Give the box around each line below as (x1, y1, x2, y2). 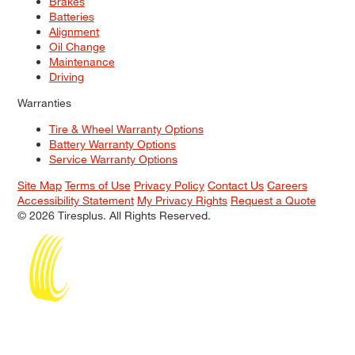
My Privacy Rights (136, 193, 227, 208)
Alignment (48, 25, 99, 39)
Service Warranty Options (48, 152, 177, 166)
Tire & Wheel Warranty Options (48, 122, 204, 136)
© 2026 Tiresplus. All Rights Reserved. (17, 208, 211, 223)
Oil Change (48, 40, 105, 54)
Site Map (17, 178, 62, 193)
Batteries (48, 10, 94, 24)
